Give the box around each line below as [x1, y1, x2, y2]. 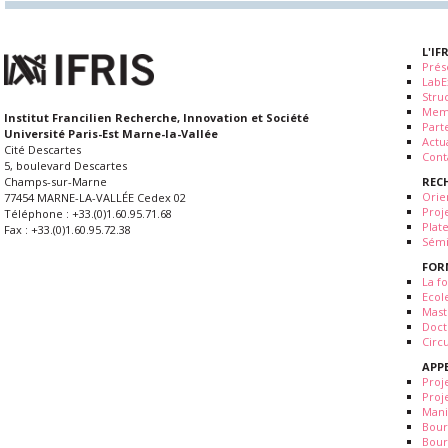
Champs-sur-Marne [4, 174, 107, 190]
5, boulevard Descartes [4, 158, 127, 174]
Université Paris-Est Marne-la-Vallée [4, 126, 218, 142]
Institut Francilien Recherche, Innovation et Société [4, 110, 309, 126]
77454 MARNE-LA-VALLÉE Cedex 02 [4, 190, 186, 206]
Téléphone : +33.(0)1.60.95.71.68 [4, 206, 172, 222]
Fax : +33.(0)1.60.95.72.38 [4, 222, 131, 238]
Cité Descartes [4, 142, 81, 158]
